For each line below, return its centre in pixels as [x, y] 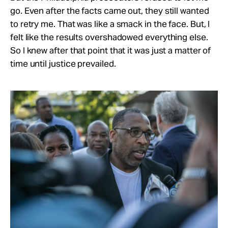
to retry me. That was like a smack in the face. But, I [110, 24]
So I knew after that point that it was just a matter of [111, 50]
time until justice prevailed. [63, 63]
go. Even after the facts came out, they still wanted [110, 10]
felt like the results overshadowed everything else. [109, 37]
